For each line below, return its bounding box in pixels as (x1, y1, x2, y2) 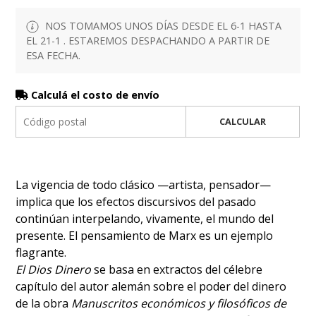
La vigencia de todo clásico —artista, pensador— (16, 177, 272, 193)
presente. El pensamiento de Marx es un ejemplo (16, 228, 274, 244)
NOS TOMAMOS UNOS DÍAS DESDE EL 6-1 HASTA (42, 18, 282, 32)
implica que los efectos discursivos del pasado (16, 194, 257, 210)
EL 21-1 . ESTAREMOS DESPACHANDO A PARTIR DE (26, 34, 270, 48)
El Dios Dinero (16, 262, 92, 278)
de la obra (16, 296, 72, 312)
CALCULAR (219, 115, 266, 128)
